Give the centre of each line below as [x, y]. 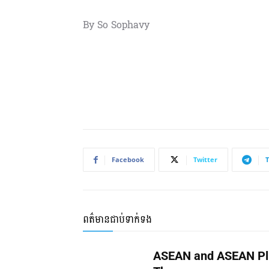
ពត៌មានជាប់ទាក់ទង [117, 220]
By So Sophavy [116, 25]
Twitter [205, 160]
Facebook [128, 160]
